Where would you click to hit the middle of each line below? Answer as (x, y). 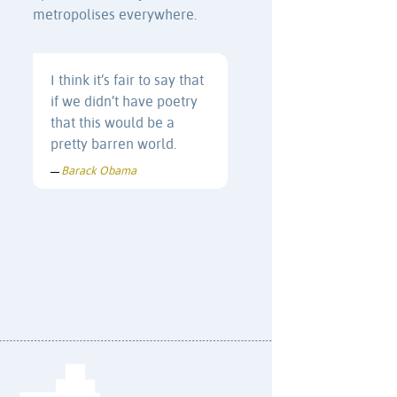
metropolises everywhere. (115, 16)
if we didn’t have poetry (124, 102)
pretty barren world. (113, 145)
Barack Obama (99, 171)
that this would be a (113, 124)
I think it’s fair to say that (127, 81)
